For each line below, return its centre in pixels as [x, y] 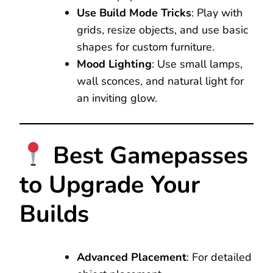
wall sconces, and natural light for [160, 81]
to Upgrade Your [110, 185]
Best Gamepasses [147, 155]
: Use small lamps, [197, 64]
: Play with [217, 12]
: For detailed [219, 257]
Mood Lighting [114, 64]
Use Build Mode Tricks [134, 12]
